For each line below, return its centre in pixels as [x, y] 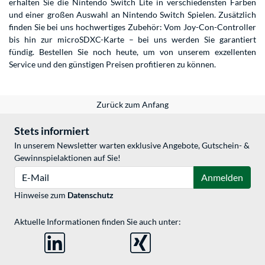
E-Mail [26, 172]
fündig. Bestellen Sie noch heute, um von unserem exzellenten [132, 52]
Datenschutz [91, 195]
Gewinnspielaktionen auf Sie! [67, 158]
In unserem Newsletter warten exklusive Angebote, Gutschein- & [132, 146]
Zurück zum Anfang [132, 105]
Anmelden [222, 177]
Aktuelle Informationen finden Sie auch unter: [98, 222]
